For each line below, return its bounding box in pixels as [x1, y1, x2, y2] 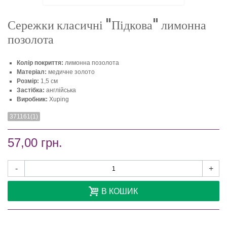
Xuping [48, 96, 69, 103]
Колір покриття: [17, 59, 63, 67]
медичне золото [47, 68, 95, 76]
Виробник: [17, 96, 48, 103]
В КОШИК [101, 186, 138, 197]
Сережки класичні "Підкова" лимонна [8, 17, 206, 33]
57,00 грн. [8, 136, 62, 150]
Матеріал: [17, 68, 47, 76]
